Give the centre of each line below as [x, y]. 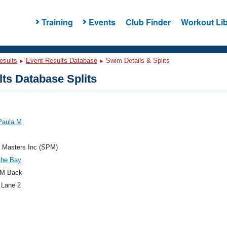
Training [57, 22]
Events [102, 22]
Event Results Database [62, 61]
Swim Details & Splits [137, 61]
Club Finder [148, 22]
